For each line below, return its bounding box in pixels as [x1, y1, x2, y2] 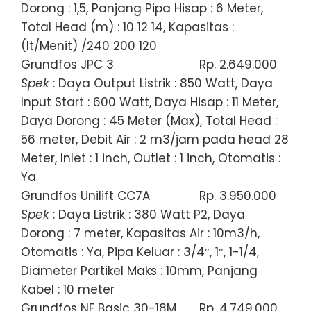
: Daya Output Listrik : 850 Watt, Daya [49, 74, 273, 92]
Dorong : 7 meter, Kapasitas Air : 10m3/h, [21, 224, 260, 242]
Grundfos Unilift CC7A [21, 187, 150, 204]
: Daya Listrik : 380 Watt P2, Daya [49, 205, 245, 223]
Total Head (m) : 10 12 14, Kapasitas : [21, 18, 234, 35]
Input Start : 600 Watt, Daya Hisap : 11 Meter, [21, 93, 278, 110]
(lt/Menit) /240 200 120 [21, 37, 157, 54]
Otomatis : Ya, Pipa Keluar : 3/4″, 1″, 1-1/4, [21, 243, 259, 260]
